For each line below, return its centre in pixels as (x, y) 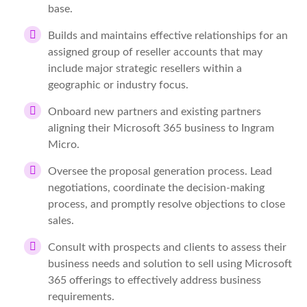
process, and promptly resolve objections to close (167, 204)
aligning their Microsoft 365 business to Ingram (161, 128)
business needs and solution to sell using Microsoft (170, 264)
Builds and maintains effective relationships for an (168, 36)
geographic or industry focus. (118, 85)
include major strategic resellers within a (145, 69)
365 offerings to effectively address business (155, 280)
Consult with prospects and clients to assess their (167, 247)
